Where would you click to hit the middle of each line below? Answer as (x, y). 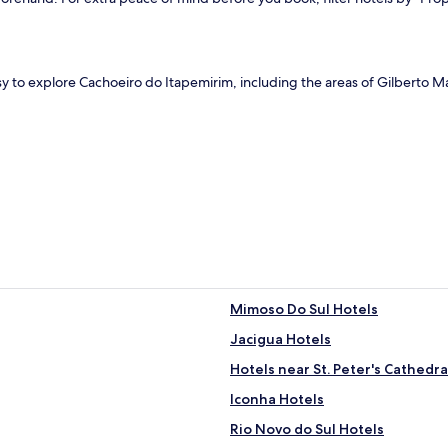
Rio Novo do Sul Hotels (307, 429)
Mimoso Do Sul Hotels (304, 309)
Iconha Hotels (277, 399)
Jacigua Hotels (280, 339)
